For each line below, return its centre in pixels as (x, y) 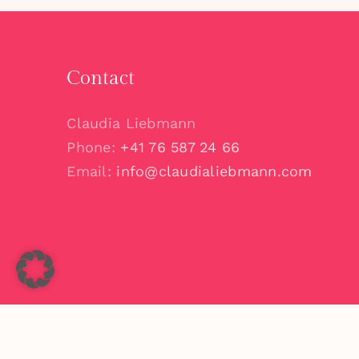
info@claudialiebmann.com (214, 171)
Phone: (94, 147)
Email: (92, 171)
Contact (101, 78)
